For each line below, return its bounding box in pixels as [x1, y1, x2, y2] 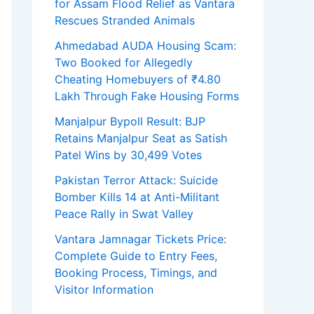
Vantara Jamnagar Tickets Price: [55, 232, 226, 247]
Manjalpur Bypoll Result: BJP [55, 114, 205, 129]
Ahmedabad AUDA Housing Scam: [55, 39, 236, 53]
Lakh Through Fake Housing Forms [55, 89, 239, 104]
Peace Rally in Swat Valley [55, 207, 193, 221]
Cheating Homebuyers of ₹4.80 [55, 72, 221, 87]
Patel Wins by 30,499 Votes [55, 148, 202, 163]
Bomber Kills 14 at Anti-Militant [55, 190, 219, 205]
